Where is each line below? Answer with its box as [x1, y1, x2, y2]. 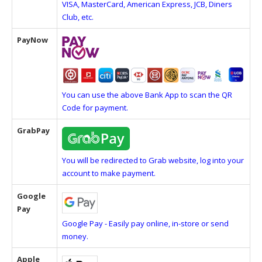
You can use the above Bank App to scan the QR [62, 89, 232, 101]
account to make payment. [62, 168, 156, 178]
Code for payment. [62, 102, 128, 113]
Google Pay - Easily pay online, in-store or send [62, 218, 229, 229]
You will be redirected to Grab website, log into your [62, 155, 244, 166]
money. [62, 231, 88, 242]
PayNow [17, 35, 48, 45]
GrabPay [17, 125, 50, 136]
